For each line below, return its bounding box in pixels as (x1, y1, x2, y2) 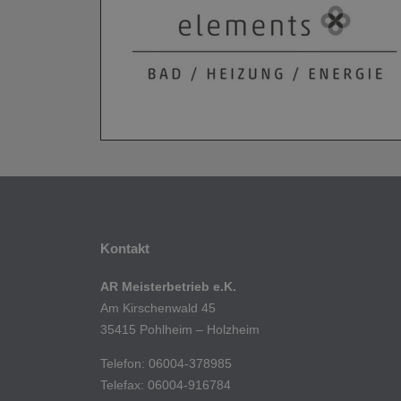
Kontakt (100, 241, 150, 257)
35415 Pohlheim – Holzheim (100, 322, 260, 337)
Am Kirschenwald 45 (100, 301, 217, 316)
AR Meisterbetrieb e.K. (100, 279, 237, 294)
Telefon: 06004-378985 (100, 356, 233, 371)
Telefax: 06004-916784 (100, 378, 232, 393)
